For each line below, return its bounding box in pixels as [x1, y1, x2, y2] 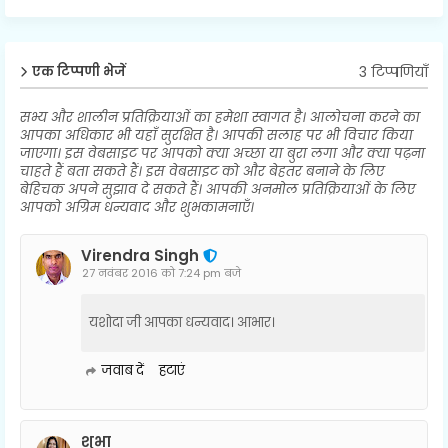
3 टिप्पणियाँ [359, 61, 428, 82]
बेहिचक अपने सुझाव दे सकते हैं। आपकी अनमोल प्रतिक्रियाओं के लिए [20, 180, 415, 199]
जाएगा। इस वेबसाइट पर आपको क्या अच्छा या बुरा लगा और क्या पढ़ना [20, 144, 425, 163]
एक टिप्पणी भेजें [32, 62, 126, 81]
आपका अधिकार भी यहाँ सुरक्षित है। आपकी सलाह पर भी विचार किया [20, 126, 413, 145]
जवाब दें [101, 361, 144, 380]
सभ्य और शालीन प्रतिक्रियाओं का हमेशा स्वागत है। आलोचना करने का [20, 108, 420, 127]
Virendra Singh [81, 245, 199, 266]
